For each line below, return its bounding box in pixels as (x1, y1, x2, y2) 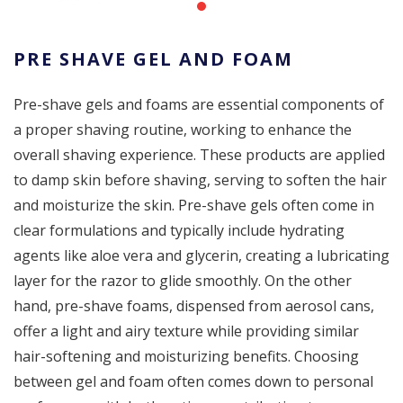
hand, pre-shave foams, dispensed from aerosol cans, (13, 296, 374, 317)
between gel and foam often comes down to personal (13, 372, 373, 392)
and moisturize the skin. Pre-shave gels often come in (13, 195, 374, 216)
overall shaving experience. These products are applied (13, 145, 385, 166)
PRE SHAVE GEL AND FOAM (13, 47, 293, 72)
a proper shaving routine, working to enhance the (13, 120, 352, 140)
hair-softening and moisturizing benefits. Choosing (13, 346, 359, 367)
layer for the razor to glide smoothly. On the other (13, 271, 352, 291)
